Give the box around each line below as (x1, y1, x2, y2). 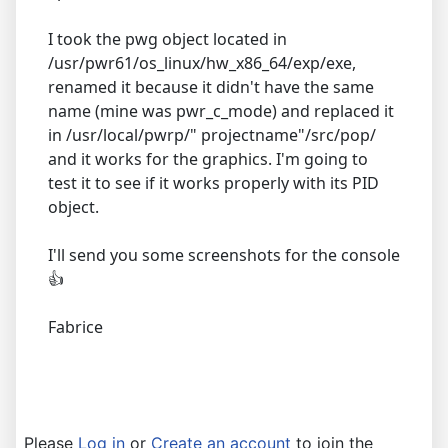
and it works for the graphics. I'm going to (48, 147, 368, 170)
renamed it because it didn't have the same (48, 75, 374, 98)
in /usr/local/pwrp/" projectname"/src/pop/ (48, 123, 376, 146)
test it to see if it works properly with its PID (48, 171, 379, 194)
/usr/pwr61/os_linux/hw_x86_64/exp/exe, (48, 51, 356, 74)
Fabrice (48, 315, 103, 338)
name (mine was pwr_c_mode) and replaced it (48, 99, 394, 122)
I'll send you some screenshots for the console (48, 243, 400, 266)
